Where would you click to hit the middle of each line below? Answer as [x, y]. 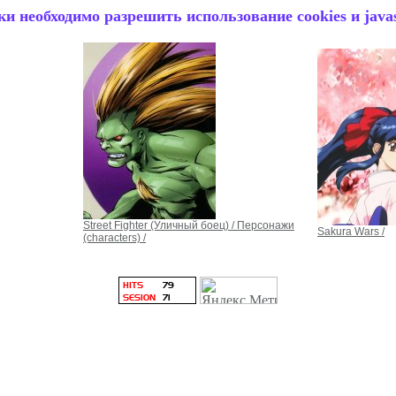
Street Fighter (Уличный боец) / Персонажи [189, 226]
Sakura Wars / [351, 232]
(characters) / [114, 238]
